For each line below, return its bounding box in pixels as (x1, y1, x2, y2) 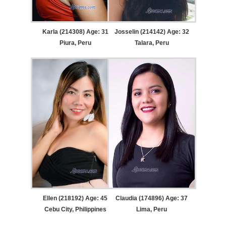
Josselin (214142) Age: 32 (114, 28, 189, 35)
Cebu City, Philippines (44, 206, 106, 213)
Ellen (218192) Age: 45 (43, 195, 108, 202)
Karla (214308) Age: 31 (42, 28, 108, 35)
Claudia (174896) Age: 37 (116, 195, 188, 202)
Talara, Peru (134, 39, 169, 46)
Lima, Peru (136, 206, 167, 213)
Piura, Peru (59, 39, 91, 46)
